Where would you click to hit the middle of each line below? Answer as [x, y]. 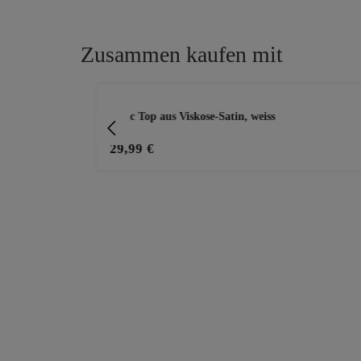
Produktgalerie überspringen [160, 92]
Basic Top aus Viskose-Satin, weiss [192, 117]
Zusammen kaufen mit [182, 55]
